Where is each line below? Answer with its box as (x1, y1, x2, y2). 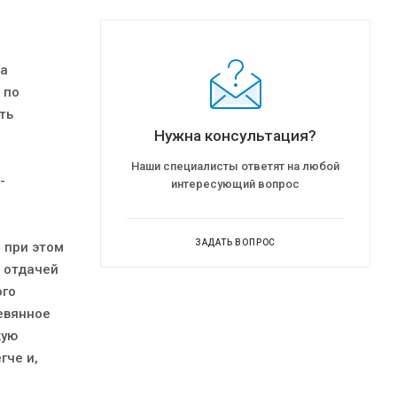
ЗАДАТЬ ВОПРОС (194, 237, 276, 247)
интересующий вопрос (171, 177, 300, 191)
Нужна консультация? (154, 127, 316, 144)
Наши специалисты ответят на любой (131, 160, 339, 173)
